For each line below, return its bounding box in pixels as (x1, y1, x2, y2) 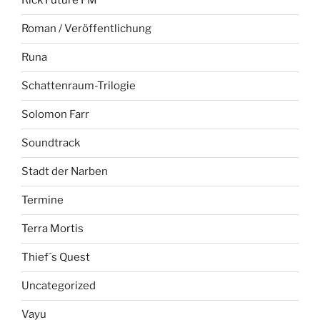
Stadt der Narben (21, 165, 108, 179)
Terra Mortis (21, 222, 84, 236)
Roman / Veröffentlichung (21, 22, 151, 36)
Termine (21, 194, 64, 207)
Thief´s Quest (21, 251, 90, 264)
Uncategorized (21, 279, 96, 293)
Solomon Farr (21, 108, 89, 121)
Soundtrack (21, 136, 80, 150)
